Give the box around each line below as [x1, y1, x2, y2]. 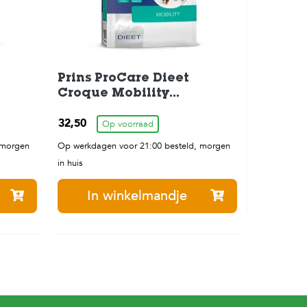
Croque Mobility [57, 88, 169, 101]
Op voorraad [101, 118, 153, 131]
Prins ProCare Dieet [57, 73, 189, 86]
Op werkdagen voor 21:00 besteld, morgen [57, 140, 230, 153]
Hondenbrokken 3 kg [57, 103, 199, 116]
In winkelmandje [86, 186, 187, 206]
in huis [57, 157, 83, 170]
